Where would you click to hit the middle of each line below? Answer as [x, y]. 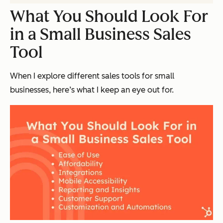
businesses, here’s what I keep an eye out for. [92, 90]
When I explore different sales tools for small [92, 76]
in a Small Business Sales [101, 34]
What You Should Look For [109, 16]
